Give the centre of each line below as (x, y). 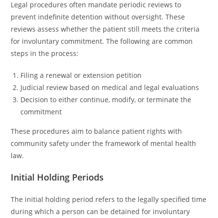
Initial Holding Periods (57, 177)
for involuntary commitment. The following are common (102, 41)
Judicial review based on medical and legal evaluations (110, 87)
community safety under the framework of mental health (104, 143)
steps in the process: (45, 53)
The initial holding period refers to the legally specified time (109, 199)
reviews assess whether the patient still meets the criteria (105, 29)
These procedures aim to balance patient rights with (97, 131)
